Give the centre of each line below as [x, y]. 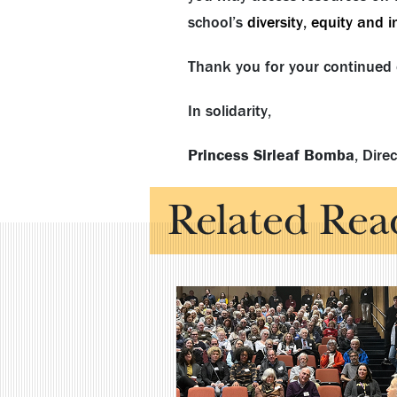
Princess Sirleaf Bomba [271, 155]
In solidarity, [229, 111]
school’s [217, 22]
